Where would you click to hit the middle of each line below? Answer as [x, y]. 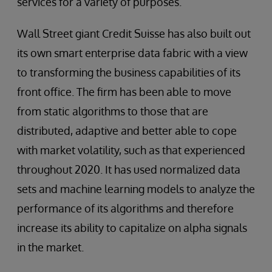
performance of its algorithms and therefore [125, 209]
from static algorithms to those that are [113, 111]
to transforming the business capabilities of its [129, 73]
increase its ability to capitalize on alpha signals [132, 228]
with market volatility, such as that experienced [131, 150]
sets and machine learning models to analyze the [136, 189]
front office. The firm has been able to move [124, 92]
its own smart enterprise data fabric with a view [132, 53]
